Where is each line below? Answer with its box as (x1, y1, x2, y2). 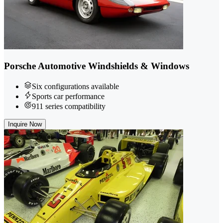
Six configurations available (32, 82, 119, 91)
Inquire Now (8, 120, 42, 128)
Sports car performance (32, 92, 105, 101)
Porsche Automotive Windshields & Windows (4, 60, 189, 71)
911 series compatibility (32, 102, 106, 111)
